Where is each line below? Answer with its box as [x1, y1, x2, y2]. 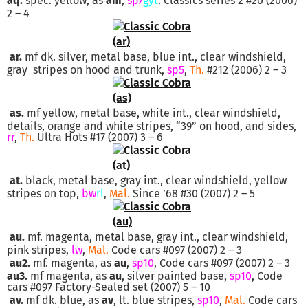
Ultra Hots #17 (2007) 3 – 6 [34, 130, 163, 144]
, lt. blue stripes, [113, 293, 197, 307]
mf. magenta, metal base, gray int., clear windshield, [25, 230, 288, 243]
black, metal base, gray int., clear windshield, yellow [23, 173, 287, 187]
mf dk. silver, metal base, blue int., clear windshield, [22, 49, 286, 63]
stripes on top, [7, 186, 82, 200]
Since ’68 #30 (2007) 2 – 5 [130, 186, 255, 200]
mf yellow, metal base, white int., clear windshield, [24, 106, 280, 120]
